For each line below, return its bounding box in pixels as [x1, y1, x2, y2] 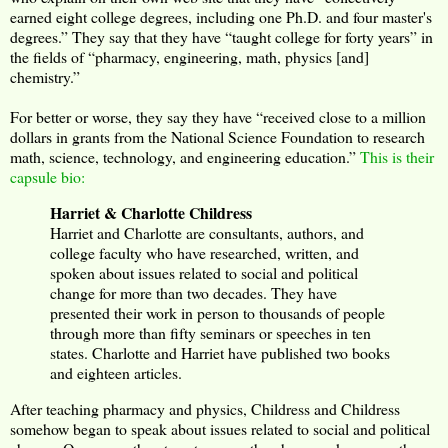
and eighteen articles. [50, 362, 182, 384]
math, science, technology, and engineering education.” [10, 146, 360, 168]
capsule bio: [10, 166, 85, 188]
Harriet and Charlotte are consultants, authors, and [50, 222, 364, 244]
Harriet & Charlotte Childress [50, 201, 252, 225]
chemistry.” [10, 66, 80, 88]
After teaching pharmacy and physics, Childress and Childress [10, 398, 400, 420]
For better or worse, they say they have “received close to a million [10, 106, 426, 128]
